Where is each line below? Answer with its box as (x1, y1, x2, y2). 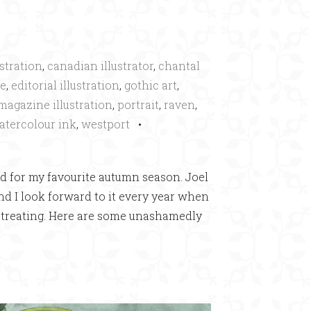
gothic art (124, 77, 177, 92)
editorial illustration (11, 77, 119, 92)
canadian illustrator (47, 58, 153, 73)
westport (81, 116, 130, 131)
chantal (158, 58, 200, 73)
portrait (117, 96, 159, 112)
